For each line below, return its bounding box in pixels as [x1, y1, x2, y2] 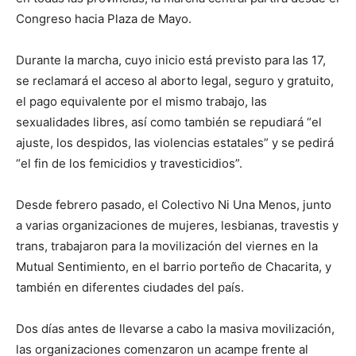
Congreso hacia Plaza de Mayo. [16, 11, 192, 26]
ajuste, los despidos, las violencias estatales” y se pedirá [16, 135, 334, 150]
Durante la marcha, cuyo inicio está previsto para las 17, [16, 52, 326, 68]
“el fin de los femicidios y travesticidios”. [16, 156, 242, 171]
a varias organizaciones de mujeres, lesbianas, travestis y [16, 218, 339, 233]
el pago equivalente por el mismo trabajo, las [16, 94, 267, 109]
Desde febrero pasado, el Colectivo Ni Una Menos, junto [16, 197, 331, 212]
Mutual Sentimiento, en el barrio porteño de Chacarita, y [16, 259, 331, 274]
